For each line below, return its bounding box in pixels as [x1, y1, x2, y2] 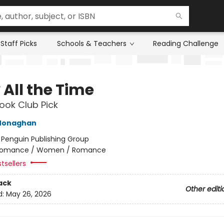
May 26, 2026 [5, 189, 51, 199]
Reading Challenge [153, 38, 218, 48]
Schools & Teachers [57, 38, 126, 48]
